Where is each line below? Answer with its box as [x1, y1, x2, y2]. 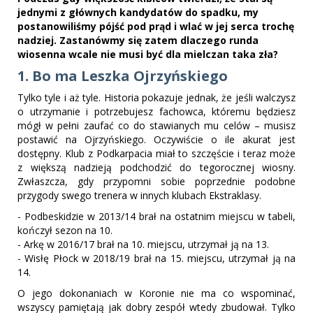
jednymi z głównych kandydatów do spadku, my [17, 6, 259, 19]
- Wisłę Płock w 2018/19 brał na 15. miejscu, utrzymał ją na [17, 252, 296, 265]
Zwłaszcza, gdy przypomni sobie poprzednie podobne [17, 175, 296, 188]
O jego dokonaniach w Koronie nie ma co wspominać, [17, 286, 296, 300]
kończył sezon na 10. [17, 224, 112, 237]
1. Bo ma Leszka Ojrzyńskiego [17, 66, 228, 85]
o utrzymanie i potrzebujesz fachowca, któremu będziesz [17, 105, 296, 118]
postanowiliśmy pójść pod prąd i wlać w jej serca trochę [17, 20, 294, 33]
